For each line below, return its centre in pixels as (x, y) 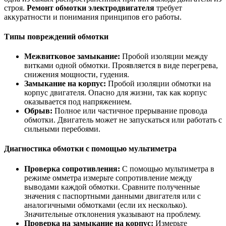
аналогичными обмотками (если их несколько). (106, 205)
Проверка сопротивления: (72, 168)
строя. (15, 8)
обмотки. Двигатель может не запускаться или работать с (123, 120)
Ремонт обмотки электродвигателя (91, 8)
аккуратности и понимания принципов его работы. (93, 17)
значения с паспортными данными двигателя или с (112, 196)
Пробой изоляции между (164, 56)
